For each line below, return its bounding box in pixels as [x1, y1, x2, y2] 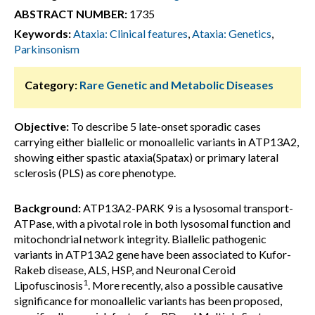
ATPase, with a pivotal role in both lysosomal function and [14, 217, 290, 230]
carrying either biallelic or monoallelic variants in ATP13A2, [14, 135, 299, 148]
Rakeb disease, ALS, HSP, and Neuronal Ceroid [14, 263, 236, 276]
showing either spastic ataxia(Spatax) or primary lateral [14, 150, 278, 164]
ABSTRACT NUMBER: [14, 7, 127, 20]
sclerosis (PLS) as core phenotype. [14, 166, 176, 179]
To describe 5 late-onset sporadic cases [69, 120, 261, 133]
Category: [25, 78, 77, 91]
